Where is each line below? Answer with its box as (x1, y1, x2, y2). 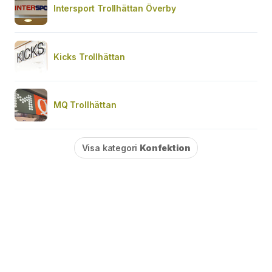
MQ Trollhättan (53, 99, 117, 110)
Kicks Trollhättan (53, 51, 126, 62)
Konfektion (140, 142, 191, 153)
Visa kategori (81, 142, 140, 153)
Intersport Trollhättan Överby (53, 2, 176, 13)
